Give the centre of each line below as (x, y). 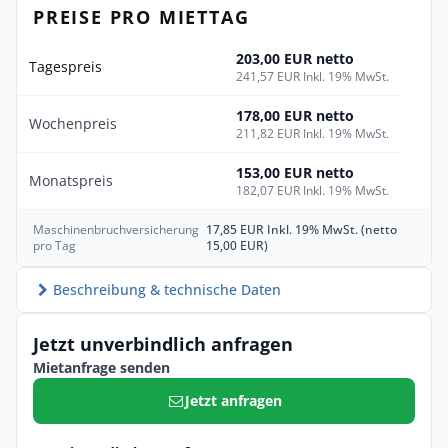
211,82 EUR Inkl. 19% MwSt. (312, 134)
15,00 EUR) (237, 246)
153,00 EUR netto (295, 173)
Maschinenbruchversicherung (116, 230)
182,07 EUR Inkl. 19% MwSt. (312, 191)
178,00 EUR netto (295, 116)
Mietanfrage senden (101, 368)
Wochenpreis (73, 124)
